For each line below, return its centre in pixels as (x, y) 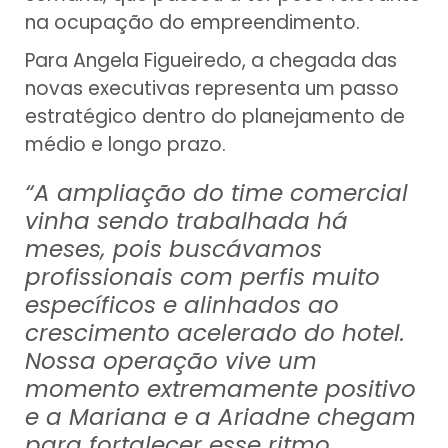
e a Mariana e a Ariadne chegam (220, 417)
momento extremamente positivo (220, 389)
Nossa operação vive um (171, 361)
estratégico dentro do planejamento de (215, 117)
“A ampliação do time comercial (216, 193)
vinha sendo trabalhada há (186, 221)
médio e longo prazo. (125, 145)
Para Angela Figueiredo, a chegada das (211, 61)
